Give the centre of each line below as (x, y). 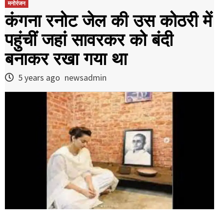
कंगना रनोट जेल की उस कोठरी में (109, 21)
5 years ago (39, 77)
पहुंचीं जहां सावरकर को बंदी (89, 40)
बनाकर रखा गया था (66, 59)
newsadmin (86, 77)
